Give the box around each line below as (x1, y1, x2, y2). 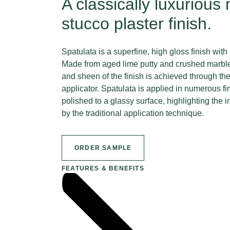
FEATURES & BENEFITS (62, 165, 144, 172)
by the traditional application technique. (62, 109, 204, 118)
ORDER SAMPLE (74, 144, 132, 151)
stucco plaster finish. (62, 14, 212, 33)
